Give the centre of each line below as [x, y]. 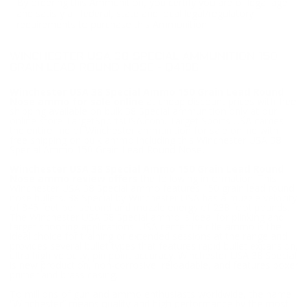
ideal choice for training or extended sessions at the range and [148, 236]
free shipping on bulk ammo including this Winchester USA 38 [145, 140]
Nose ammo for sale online [77, 102]
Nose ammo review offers [75, 179]
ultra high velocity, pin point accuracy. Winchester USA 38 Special [153, 256]
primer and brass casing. [64, 275]
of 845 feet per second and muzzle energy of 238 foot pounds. [150, 208]
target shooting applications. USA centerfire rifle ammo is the [145, 227]
